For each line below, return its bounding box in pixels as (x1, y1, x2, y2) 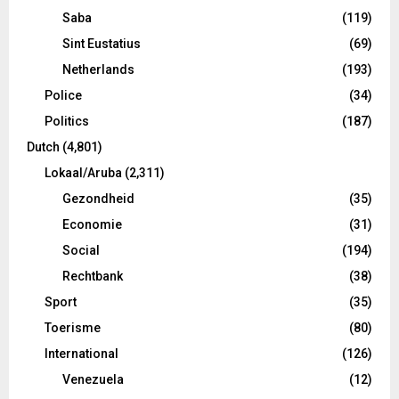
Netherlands (62, 61, 134, 77)
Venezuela (62, 371, 124, 387)
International (45, 346, 118, 361)
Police (45, 87, 82, 102)
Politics (45, 113, 89, 128)
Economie (62, 216, 122, 232)
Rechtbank (62, 268, 123, 283)
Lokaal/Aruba (45, 165, 122, 180)
